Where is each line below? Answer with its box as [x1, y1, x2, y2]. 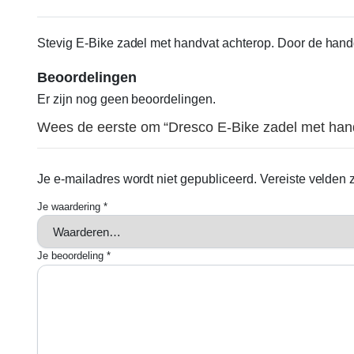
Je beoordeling [37, 250, 107, 262]
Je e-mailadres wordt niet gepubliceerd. [37, 172, 257, 186]
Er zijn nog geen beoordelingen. [37, 92, 217, 107]
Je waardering [37, 201, 104, 213]
